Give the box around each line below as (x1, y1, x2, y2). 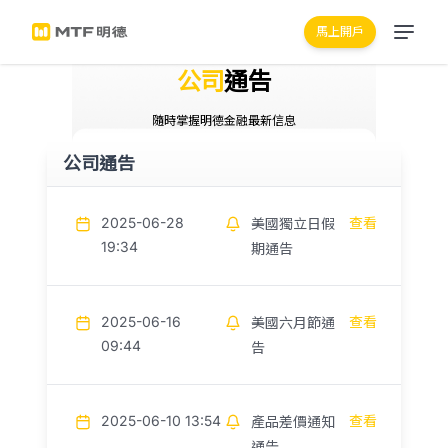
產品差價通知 (251, 413, 335, 430)
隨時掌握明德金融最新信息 (152, 113, 296, 128)
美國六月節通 (251, 314, 335, 331)
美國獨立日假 (251, 215, 335, 232)
